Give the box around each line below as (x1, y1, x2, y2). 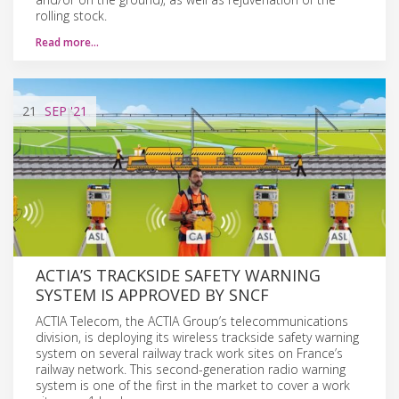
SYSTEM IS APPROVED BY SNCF (36, 283, 269, 305)
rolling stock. (36, 6, 107, 24)
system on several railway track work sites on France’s (36, 344, 343, 362)
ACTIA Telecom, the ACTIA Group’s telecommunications (36, 312, 348, 330)
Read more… (36, 34, 99, 50)
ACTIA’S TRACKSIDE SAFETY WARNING (36, 264, 321, 286)
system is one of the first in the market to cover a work (36, 376, 350, 394)
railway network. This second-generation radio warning (36, 360, 346, 378)
